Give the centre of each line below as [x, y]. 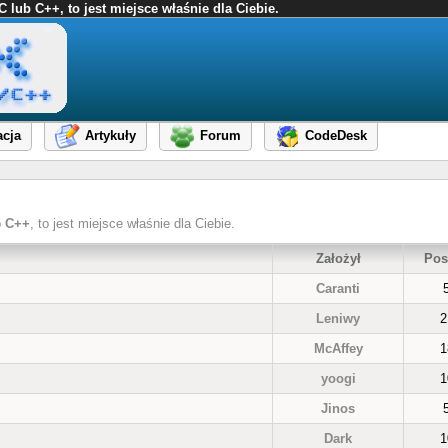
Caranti [338, 288]
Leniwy [338, 318]
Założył [338, 258]
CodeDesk [336, 136]
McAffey [338, 348]
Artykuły [110, 136]
